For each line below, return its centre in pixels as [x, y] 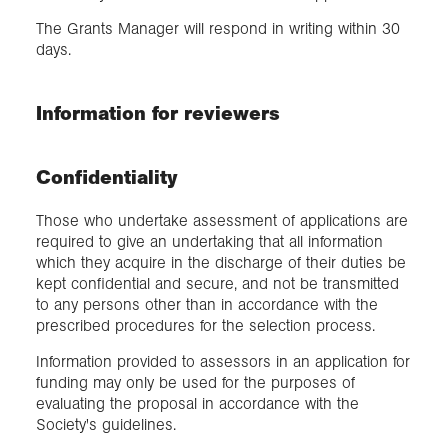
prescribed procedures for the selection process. [205, 326]
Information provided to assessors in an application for [223, 361]
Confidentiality [107, 177]
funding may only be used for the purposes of [195, 382]
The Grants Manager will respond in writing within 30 [218, 28]
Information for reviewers [158, 112]
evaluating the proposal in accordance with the [197, 403]
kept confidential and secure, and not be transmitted [217, 284]
